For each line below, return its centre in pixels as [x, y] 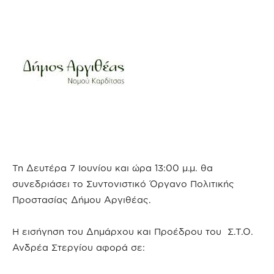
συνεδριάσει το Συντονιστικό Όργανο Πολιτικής [123, 184]
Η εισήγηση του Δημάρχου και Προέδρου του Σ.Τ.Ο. [133, 231]
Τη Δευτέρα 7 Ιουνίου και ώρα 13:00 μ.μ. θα [113, 168]
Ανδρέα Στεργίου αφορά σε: [79, 247]
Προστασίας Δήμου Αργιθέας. [82, 200]
